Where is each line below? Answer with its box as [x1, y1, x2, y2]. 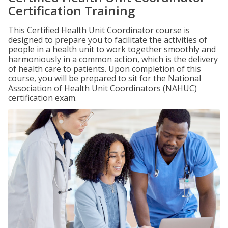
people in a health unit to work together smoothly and [8, 44, 216, 55]
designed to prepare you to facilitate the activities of [8, 34, 207, 45]
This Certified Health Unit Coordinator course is [8, 24, 190, 36]
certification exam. [8, 92, 77, 103]
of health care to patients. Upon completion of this [8, 63, 201, 74]
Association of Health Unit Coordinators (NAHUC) [8, 82, 197, 94]
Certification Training [8, 2, 135, 19]
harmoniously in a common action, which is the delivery [8, 53, 218, 65]
